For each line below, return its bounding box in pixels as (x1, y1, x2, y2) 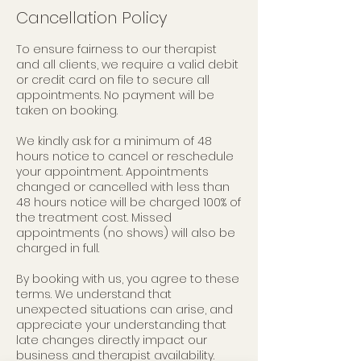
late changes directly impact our (16, 332, 207, 348)
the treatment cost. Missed (16, 210, 172, 226)
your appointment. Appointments (16, 164, 209, 180)
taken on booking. (16, 102, 118, 118)
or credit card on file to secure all (16, 72, 210, 88)
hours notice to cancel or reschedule (16, 148, 234, 164)
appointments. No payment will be (16, 87, 214, 103)
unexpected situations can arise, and (16, 301, 233, 317)
